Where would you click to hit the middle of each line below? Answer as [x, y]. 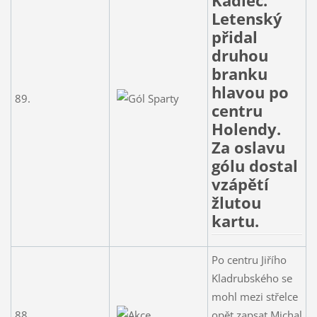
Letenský [247, 18]
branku [239, 74]
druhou [240, 55]
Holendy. [246, 129]
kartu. [235, 221]
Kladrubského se [252, 278]
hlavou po [250, 92]
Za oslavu [248, 147]
